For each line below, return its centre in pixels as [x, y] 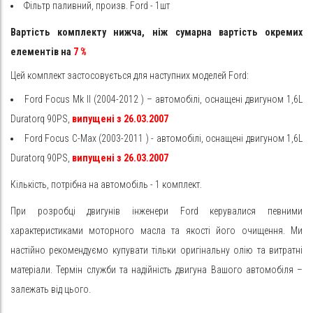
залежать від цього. [51, 289]
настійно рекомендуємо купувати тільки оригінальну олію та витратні [156, 250]
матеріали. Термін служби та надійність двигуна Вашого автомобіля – [156, 270]
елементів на [41, 52]
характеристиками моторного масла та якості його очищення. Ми [156, 231]
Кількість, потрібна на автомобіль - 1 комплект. [106, 184]
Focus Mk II [68, 99]
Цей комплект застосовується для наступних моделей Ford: [130, 75]
